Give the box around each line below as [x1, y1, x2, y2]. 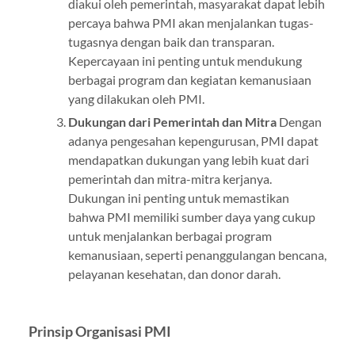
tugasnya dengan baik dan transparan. [67, 33, 274, 49]
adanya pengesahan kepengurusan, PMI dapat [67, 132, 319, 148]
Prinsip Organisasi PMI [28, 323, 171, 340]
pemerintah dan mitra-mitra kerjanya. [67, 170, 272, 186]
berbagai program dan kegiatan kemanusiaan [67, 71, 311, 87]
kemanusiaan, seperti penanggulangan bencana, [67, 246, 326, 262]
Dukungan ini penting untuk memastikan [67, 189, 289, 205]
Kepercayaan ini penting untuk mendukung [67, 52, 302, 68]
